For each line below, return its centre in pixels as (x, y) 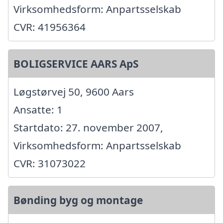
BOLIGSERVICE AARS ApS (76, 64)
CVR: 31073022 (50, 164)
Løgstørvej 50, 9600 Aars (74, 92)
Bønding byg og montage (78, 200)
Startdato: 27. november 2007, (88, 128)
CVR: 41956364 (50, 27)
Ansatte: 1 (38, 110)
